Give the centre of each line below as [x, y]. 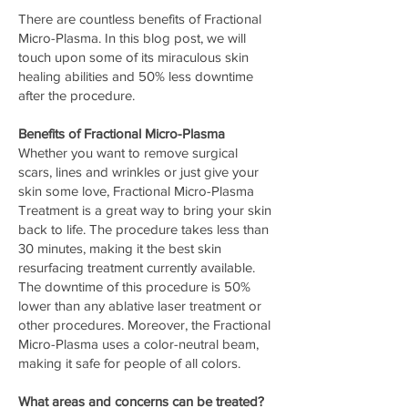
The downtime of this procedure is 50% [134, 286]
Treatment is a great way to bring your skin [145, 210]
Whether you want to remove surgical [128, 153]
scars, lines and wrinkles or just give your [138, 172]
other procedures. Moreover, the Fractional [144, 325]
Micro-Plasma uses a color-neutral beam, [138, 344]
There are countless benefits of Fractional [140, 19]
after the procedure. [76, 95]
